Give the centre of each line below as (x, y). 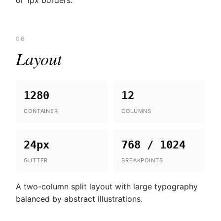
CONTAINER (41, 111)
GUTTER (36, 160)
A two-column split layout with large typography (107, 186)
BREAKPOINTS (142, 160)
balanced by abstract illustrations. (79, 199)
